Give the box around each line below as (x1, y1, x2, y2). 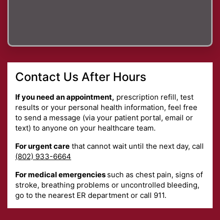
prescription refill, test (114, 92, 193, 102)
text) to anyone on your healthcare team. (15, 123, 156, 133)
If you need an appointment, (15, 92, 114, 102)
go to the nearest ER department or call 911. (15, 190, 166, 200)
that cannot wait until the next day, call (70, 141, 204, 151)
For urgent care (15, 141, 70, 151)
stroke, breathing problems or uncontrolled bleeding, (15, 180, 199, 190)
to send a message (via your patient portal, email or (15, 112, 193, 122)
